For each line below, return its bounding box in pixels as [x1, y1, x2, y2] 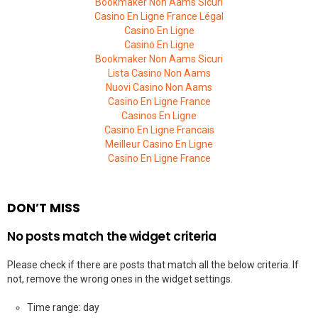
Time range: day [27, 301, 99, 313]
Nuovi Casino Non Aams [106, 81, 212, 93]
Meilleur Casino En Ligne [105, 138, 213, 150]
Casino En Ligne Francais [104, 124, 214, 136]
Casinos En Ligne [121, 109, 197, 121]
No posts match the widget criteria [7, 227, 216, 245]
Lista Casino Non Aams [107, 67, 211, 79]
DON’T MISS [7, 199, 80, 216]
